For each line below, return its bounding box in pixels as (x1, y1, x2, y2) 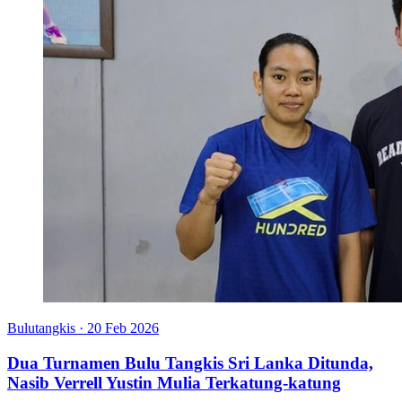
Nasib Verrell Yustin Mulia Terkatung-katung (7, 373, 341, 393)
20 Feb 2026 (87, 320, 159, 336)
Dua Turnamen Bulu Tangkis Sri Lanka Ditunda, (7, 354, 373, 373)
